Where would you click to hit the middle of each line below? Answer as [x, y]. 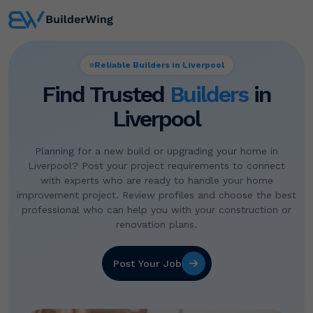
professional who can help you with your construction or [156, 210]
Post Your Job [147, 263]
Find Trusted [106, 95]
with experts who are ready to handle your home [156, 181]
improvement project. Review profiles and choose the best [156, 195]
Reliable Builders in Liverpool [159, 65]
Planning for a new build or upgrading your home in [156, 151]
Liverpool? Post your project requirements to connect [156, 166]
